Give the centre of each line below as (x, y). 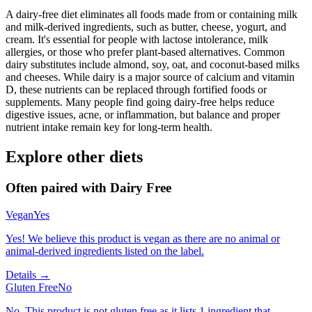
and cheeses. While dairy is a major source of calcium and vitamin (150, 77)
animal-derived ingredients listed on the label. (105, 251)
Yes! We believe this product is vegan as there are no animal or (143, 238)
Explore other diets (74, 156)
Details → (28, 274)
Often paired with (58, 187)
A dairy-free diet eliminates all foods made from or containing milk (151, 14)
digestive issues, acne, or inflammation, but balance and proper (143, 115)
